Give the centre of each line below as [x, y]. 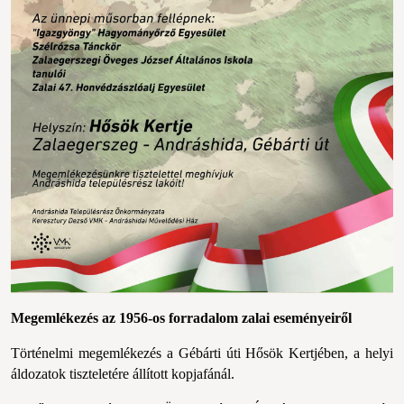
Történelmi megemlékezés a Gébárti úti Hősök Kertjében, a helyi [202, 353]
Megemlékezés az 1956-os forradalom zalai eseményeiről [181, 317]
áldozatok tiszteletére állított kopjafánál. [124, 373]
